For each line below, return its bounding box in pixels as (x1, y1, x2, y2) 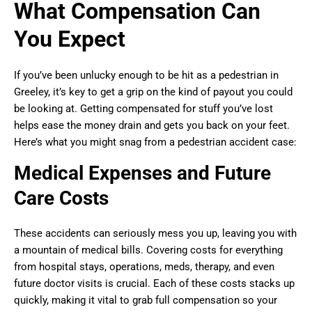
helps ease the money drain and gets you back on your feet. (14, 118, 290, 132)
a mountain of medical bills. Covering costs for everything (14, 243, 283, 256)
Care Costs (14, 186, 109, 210)
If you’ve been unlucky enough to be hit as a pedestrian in (14, 68, 279, 81)
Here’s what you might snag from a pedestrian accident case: (14, 135, 297, 148)
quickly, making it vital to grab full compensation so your (14, 293, 277, 306)
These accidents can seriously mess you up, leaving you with (14, 226, 297, 240)
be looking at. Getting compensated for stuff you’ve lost (14, 102, 273, 115)
